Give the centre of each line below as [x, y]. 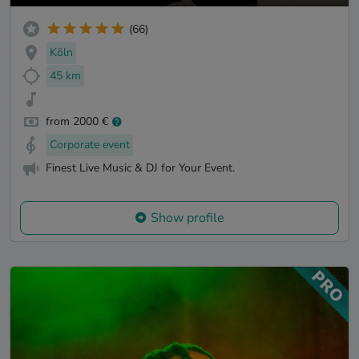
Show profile [188, 218]
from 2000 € [77, 122]
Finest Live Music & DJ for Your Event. [140, 167]
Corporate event [90, 145]
